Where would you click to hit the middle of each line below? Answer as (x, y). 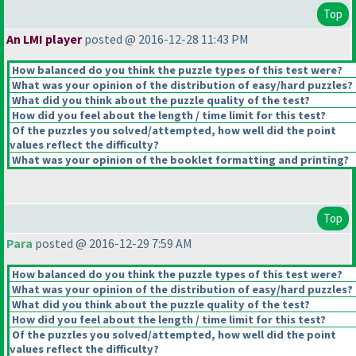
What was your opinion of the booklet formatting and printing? (179, 160)
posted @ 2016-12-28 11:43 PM (165, 39)
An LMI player (44, 39)
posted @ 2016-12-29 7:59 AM (112, 244)
